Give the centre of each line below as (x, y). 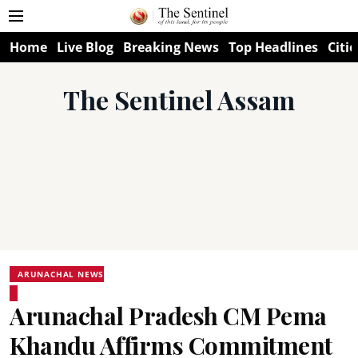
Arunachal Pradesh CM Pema (168, 316)
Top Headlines (273, 47)
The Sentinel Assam (179, 99)
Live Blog (85, 47)
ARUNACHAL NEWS (61, 274)
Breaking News (171, 47)
